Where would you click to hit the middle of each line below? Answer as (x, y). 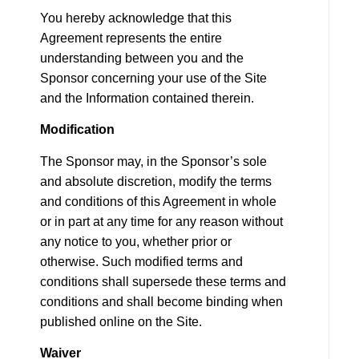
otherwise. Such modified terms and (141, 262)
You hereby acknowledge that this (136, 18)
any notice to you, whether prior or (136, 242)
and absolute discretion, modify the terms (156, 182)
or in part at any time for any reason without (161, 222)
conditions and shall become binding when (161, 302)
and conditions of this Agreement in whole (158, 202)
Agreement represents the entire (131, 38)
